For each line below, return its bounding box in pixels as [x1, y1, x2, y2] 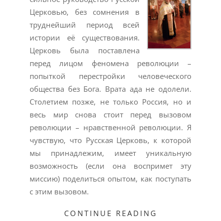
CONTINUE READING [64, 208, 157, 218]
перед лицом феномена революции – [30, 58, 191, 68]
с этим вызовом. [30, 186, 89, 196]
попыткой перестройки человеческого [30, 71, 191, 81]
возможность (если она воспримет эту [30, 160, 191, 171]
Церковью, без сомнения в [30, 6, 140, 17]
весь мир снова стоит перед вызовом [30, 109, 191, 119]
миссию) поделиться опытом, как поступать [30, 173, 191, 184]
